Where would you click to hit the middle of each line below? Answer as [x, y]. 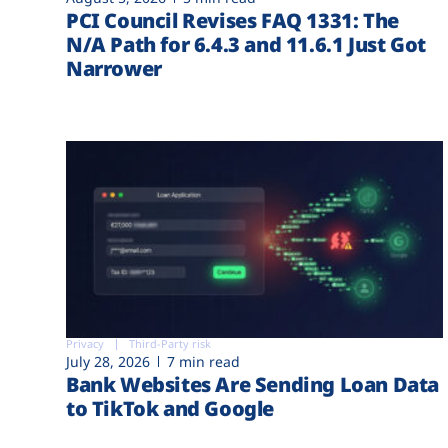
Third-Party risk [170, 344]
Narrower [114, 69]
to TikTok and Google [170, 409]
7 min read [203, 362]
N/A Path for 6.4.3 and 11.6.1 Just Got [246, 45]
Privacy [85, 344]
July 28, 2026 [108, 362]
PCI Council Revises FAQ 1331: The [232, 21]
